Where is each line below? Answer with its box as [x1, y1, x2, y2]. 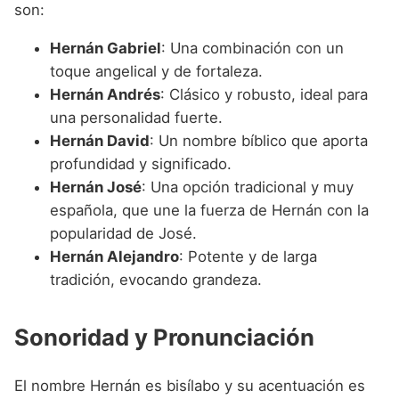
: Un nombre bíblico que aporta [150, 132, 368, 151]
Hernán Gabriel [50, 39, 161, 58]
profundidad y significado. [50, 155, 232, 174]
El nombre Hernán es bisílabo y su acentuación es [14, 377, 365, 395]
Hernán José [50, 178, 142, 197]
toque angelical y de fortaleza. [50, 62, 263, 81]
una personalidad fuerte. [50, 109, 223, 127]
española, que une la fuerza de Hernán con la [50, 201, 369, 220]
